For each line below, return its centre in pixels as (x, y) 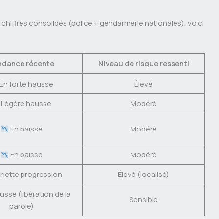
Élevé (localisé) (143, 174)
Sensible (143, 200)
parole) (21, 206)
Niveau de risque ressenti (143, 63)
